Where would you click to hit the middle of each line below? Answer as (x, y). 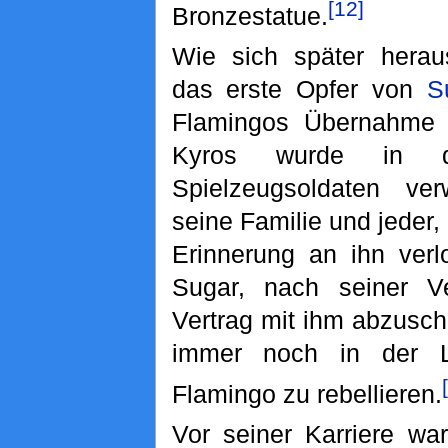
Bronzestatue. (249, 16)
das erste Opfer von (299, 89)
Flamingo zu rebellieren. (306, 394)
